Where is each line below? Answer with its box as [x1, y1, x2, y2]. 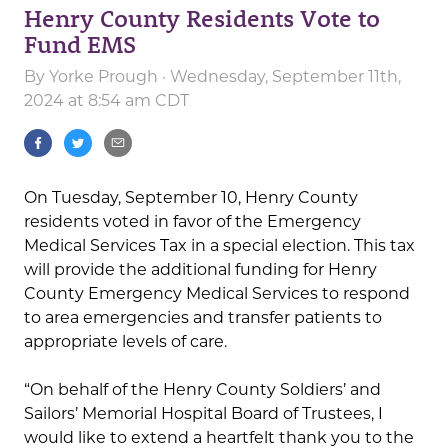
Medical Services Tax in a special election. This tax [24, 236, 415, 256]
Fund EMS [24, 28, 136, 60]
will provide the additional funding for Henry [24, 260, 377, 280]
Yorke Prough [49, 67, 158, 87]
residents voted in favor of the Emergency [24, 212, 361, 232]
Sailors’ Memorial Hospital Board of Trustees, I [24, 404, 383, 424]
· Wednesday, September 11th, [158, 67, 401, 87]
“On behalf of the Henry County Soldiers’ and [24, 380, 381, 400]
